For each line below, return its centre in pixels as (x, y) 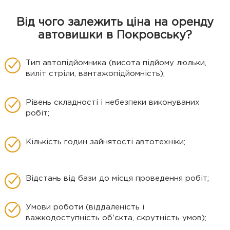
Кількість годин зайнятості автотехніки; (106, 142)
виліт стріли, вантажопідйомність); (95, 74)
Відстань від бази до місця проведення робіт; (117, 179)
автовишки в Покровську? (115, 36)
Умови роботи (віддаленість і (85, 207)
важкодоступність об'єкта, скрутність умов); (116, 218)
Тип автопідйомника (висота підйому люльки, (116, 63)
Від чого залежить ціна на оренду (115, 23)
